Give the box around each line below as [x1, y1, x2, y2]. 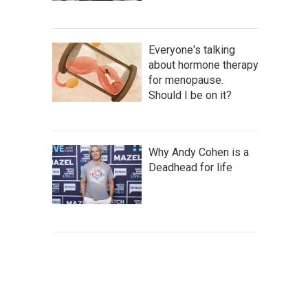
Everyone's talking [148, 43, 235, 56]
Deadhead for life [148, 160, 232, 174]
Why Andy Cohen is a [148, 145, 249, 159]
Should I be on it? [148, 88, 232, 102]
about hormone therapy [148, 58, 258, 71]
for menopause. [148, 73, 223, 87]
